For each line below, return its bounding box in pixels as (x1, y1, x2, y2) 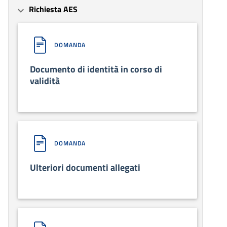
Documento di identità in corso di (30, 62, 162, 76)
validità (30, 73, 60, 88)
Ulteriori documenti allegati (30, 160, 140, 174)
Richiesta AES (29, 3, 78, 15)
